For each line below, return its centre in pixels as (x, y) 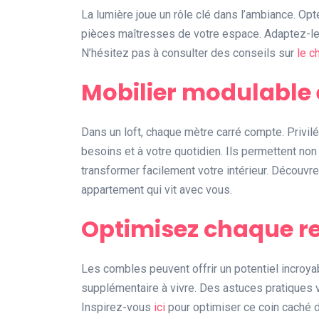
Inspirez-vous (117, 308)
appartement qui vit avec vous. (157, 190)
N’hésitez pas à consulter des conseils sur (189, 53)
